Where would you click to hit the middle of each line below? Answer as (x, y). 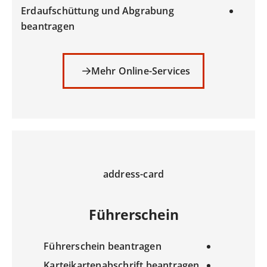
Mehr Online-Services (141, 71)
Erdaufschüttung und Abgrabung (97, 10)
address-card (133, 174)
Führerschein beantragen (103, 246)
